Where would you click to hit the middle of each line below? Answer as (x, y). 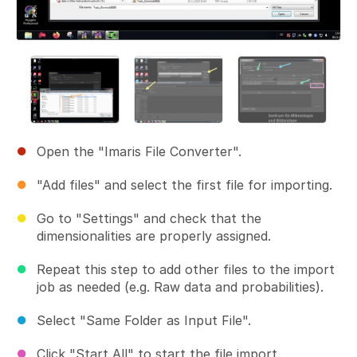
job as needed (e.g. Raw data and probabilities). (180, 286)
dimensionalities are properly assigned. (154, 235)
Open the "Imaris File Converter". (139, 151)
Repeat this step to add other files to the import (186, 269)
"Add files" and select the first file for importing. (184, 184)
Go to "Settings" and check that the (149, 218)
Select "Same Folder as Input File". (144, 320)
